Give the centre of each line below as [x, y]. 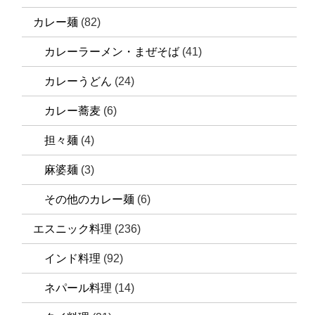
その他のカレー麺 [90, 199]
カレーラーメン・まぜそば [112, 51]
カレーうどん [78, 81]
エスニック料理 [73, 229]
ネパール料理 [78, 288]
